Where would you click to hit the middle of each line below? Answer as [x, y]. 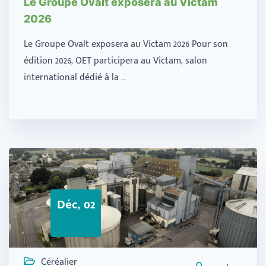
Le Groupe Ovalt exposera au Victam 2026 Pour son [126, 44]
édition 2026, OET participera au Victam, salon [115, 61]
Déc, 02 [76, 204]
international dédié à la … [75, 77]
